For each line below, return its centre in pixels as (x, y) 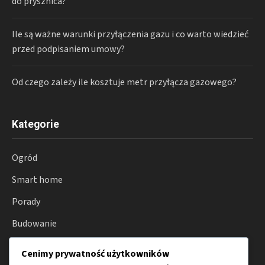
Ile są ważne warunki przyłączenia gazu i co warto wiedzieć (130, 34)
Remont (29, 245)
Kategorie (35, 124)
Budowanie (34, 223)
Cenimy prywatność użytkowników (95, 253)
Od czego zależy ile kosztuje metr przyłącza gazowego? (124, 82)
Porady (26, 201)
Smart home (37, 180)
